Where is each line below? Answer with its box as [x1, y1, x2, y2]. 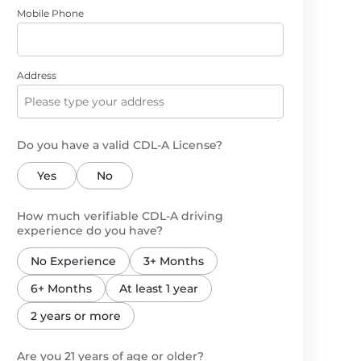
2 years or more [31, 309, 121, 323]
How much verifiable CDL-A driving [17, 209, 223, 223]
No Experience [31, 254, 116, 268]
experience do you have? [17, 223, 163, 238]
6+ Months [31, 281, 92, 296]
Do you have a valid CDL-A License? [17, 138, 222, 152]
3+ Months [143, 254, 204, 268]
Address [17, 69, 56, 81]
